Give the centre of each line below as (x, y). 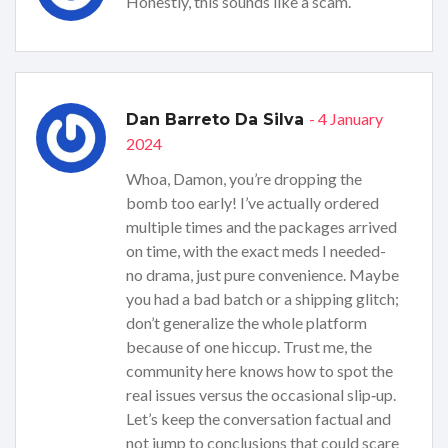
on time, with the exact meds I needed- (256, 251)
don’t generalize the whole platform (246, 323)
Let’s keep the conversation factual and (258, 419)
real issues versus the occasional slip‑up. (261, 395)
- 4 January (346, 119)
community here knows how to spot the (259, 371)
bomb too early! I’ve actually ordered (252, 203)
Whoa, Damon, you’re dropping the (244, 179)
